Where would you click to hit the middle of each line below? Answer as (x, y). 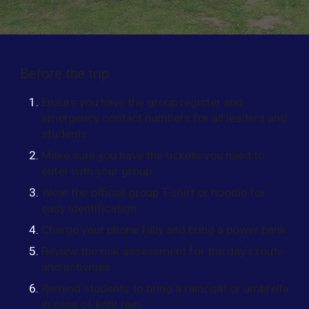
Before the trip (65, 74)
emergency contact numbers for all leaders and (165, 118)
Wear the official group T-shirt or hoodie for (154, 193)
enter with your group (97, 171)
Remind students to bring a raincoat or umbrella (165, 289)
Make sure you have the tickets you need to (153, 156)
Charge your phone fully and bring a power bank (164, 230)
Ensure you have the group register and (142, 102)
